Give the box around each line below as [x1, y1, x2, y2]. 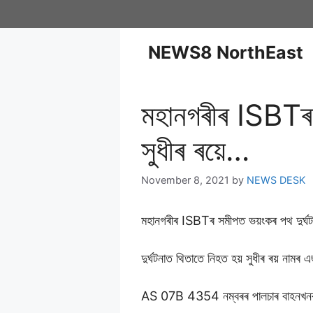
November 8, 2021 [141, 174, 229, 187]
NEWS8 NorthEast [148, 42, 303, 63]
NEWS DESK [247, 174, 305, 187]
